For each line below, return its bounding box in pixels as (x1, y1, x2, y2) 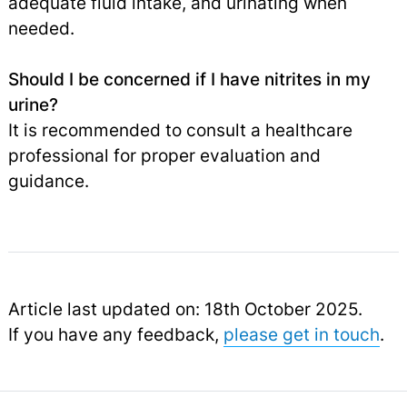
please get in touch (223, 323, 380, 346)
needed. (7, 17, 74, 40)
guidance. (7, 170, 89, 193)
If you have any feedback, (7, 323, 223, 346)
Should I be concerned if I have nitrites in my (7, 68, 371, 91)
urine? (7, 94, 58, 116)
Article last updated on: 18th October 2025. (7, 298, 362, 321)
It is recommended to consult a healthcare (7, 119, 352, 142)
